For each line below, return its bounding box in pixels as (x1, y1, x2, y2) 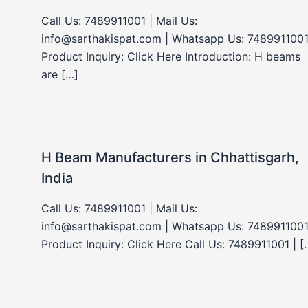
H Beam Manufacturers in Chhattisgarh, (41, 148, 299, 166)
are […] (41, 67, 78, 81)
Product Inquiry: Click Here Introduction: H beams (41, 49, 300, 63)
